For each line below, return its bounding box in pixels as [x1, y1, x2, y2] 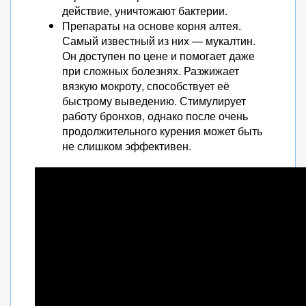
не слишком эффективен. [62, 138, 191, 154]
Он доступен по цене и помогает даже [62, 48, 255, 64]
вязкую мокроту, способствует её [62, 78, 229, 94]
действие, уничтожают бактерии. [62, 3, 227, 18]
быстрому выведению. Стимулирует [62, 93, 246, 109]
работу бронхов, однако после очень [62, 108, 248, 124]
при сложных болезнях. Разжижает [62, 63, 239, 79]
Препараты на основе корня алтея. [62, 18, 241, 33]
